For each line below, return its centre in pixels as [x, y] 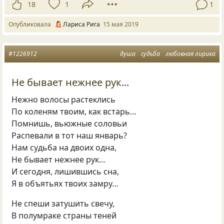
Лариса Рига [81, 24]
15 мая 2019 [121, 24]
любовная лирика [190, 54]
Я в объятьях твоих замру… [65, 183]
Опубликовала [31, 24]
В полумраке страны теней [64, 215]
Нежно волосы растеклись [64, 99]
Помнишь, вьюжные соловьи [69, 123]
